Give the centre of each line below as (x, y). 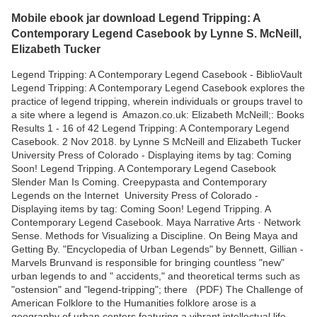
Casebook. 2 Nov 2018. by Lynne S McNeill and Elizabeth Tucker (158, 142)
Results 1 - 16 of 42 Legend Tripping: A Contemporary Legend (150, 128)
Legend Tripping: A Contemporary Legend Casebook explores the (158, 88)
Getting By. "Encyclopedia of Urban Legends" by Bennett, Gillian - (157, 249)
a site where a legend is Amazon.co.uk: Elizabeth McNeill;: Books (158, 115)
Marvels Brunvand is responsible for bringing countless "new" (148, 263)
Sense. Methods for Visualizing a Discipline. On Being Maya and (155, 236)
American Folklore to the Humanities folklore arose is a (134, 303)
